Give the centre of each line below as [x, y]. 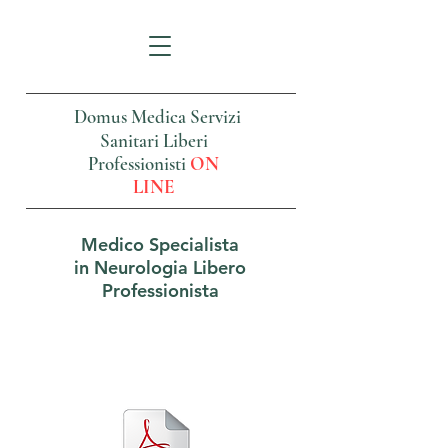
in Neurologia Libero [160, 267]
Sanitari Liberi [153, 140]
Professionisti [139, 163]
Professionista [160, 290]
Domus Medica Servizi [157, 116]
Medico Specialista [160, 244]
